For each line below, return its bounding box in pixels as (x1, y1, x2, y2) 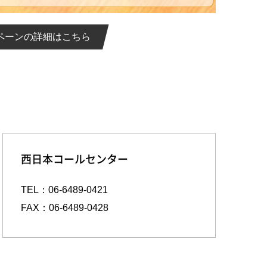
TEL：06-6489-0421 (20, 184, 108, 195)
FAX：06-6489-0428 (20, 202, 108, 213)
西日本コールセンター (20, 151, 128, 167)
